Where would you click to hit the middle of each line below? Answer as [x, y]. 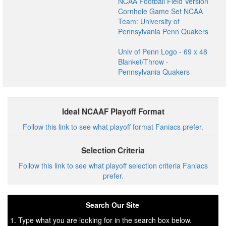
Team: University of [149, 21]
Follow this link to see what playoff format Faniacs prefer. [113, 127]
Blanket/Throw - [143, 62]
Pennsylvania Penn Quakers [163, 31]
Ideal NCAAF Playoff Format [113, 111]
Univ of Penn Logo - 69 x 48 [162, 51]
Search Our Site [112, 205]
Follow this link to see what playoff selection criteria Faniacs [113, 165]
